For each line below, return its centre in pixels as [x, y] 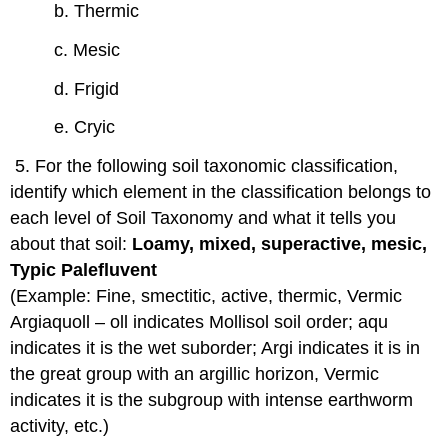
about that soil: [71, 244]
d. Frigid [87, 88]
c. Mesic [87, 49]
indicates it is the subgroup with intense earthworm [212, 400]
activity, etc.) [60, 426]
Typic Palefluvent [84, 270]
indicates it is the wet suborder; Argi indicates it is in [215, 348]
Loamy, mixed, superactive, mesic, [280, 244]
